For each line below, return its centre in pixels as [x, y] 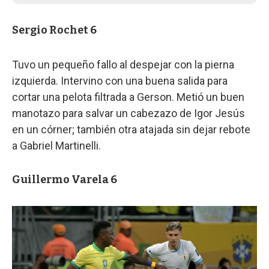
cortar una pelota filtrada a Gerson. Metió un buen [128, 97]
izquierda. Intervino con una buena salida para [120, 80]
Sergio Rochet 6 [54, 30]
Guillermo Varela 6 [65, 179]
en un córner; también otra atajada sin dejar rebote [131, 129]
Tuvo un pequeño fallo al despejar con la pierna [123, 64]
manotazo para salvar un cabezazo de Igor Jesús [128, 113]
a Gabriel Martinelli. [56, 145]
